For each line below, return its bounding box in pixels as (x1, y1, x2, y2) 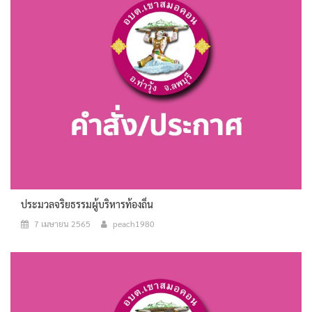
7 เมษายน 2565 (34, 217, 91, 229)
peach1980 (113, 217, 155, 229)
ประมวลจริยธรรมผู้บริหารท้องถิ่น (21, 197, 153, 210)
